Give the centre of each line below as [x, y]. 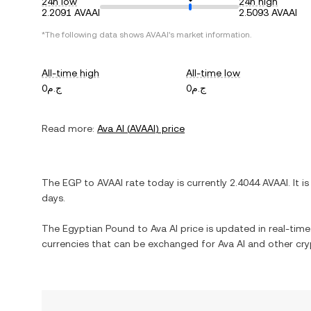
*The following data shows [94, 35]
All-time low [213, 73]
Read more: [68, 128]
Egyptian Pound [99, 228]
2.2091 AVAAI [71, 12]
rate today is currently [176, 183]
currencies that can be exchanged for [130, 244]
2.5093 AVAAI [268, 12]
